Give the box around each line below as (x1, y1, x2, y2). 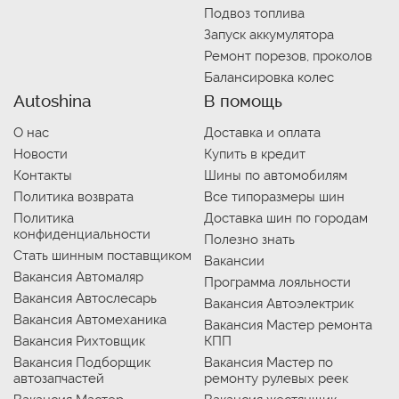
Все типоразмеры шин (204, 188, 345, 205)
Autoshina (13, 90, 92, 110)
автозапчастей (13, 370, 104, 387)
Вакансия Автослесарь (13, 289, 157, 306)
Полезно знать (204, 231, 295, 248)
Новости (13, 145, 68, 162)
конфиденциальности (13, 225, 151, 242)
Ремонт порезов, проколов (204, 47, 372, 64)
